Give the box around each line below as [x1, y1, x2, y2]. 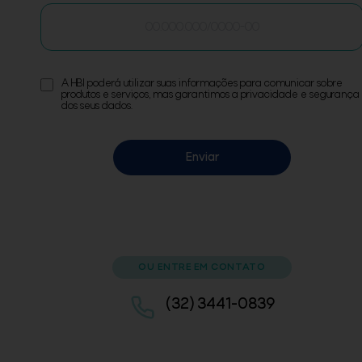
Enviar [185, 151, 219, 165]
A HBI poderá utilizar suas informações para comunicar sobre [61, 78, 343, 90]
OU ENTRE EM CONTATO [138, 263, 266, 273]
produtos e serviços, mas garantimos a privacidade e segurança [61, 90, 360, 101]
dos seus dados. [61, 101, 133, 112]
